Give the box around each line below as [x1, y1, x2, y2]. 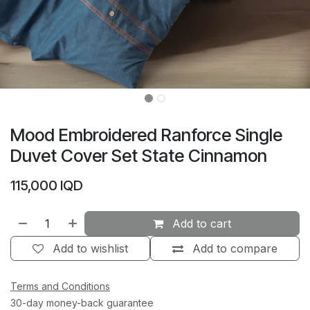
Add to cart [169, 217, 232, 231]
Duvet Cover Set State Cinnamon [10, 145, 267, 167]
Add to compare [192, 241, 277, 256]
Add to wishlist [53, 241, 128, 256]
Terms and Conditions [10, 280, 110, 293]
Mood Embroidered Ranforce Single [10, 125, 282, 146]
